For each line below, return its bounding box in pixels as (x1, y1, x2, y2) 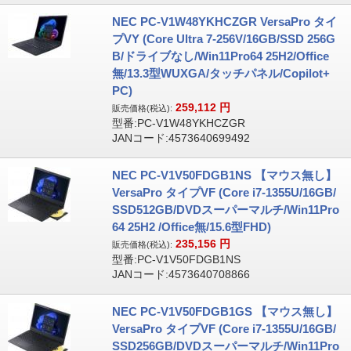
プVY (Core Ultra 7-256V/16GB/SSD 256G (111, 32, 335, 45)
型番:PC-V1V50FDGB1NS (111, 253, 241, 266)
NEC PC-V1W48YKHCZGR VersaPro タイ (111, 15, 337, 28)
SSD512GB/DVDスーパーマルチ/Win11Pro (111, 203, 339, 216)
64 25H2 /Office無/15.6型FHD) (111, 220, 271, 233)
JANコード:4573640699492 (111, 132, 250, 144)
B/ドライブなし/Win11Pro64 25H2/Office (111, 49, 329, 63)
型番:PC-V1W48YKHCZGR (111, 117, 245, 129)
